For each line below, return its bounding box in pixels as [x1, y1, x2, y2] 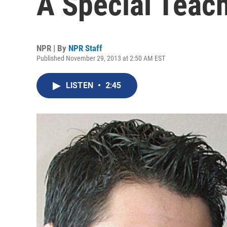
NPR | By [36, 43, 68, 53]
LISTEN [66, 81, 95, 90]
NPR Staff [68, 43, 102, 53]
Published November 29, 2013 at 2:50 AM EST [36, 54, 165, 62]
